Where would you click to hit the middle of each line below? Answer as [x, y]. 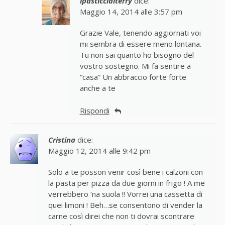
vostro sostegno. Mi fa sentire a [135, 66]
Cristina [62, 140]
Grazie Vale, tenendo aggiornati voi [140, 33]
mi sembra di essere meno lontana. [140, 44]
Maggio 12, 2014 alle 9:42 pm [99, 151]
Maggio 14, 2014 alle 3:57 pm [131, 12]
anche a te [97, 88]
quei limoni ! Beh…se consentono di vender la [125, 205]
